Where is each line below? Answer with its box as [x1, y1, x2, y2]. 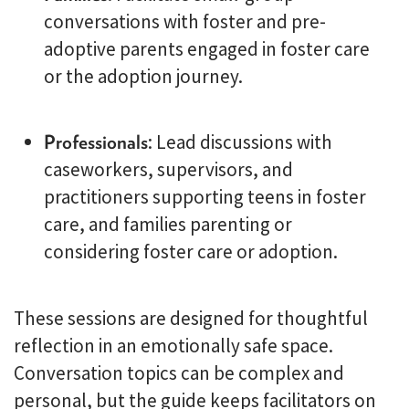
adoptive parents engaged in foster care [43, 36, 370, 61]
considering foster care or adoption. [43, 239, 338, 264]
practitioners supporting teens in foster [43, 184, 366, 209]
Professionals [43, 130, 148, 154]
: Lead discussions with [147, 130, 332, 154]
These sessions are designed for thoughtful [14, 305, 368, 330]
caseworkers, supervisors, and [43, 157, 293, 182]
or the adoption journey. [43, 63, 243, 89]
